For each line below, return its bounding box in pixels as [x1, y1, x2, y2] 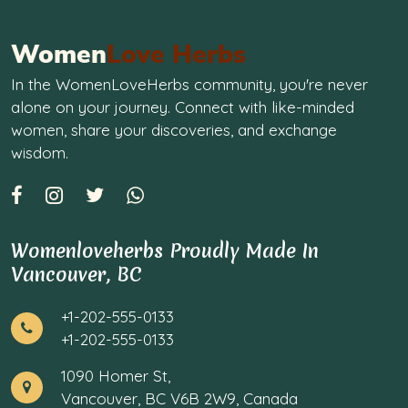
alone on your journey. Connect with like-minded [11, 97, 354, 117]
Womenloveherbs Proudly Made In [11, 238, 319, 265]
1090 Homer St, [61, 366, 170, 386]
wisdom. [11, 143, 68, 163]
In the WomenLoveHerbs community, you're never [11, 75, 368, 95]
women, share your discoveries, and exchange [11, 120, 337, 140]
